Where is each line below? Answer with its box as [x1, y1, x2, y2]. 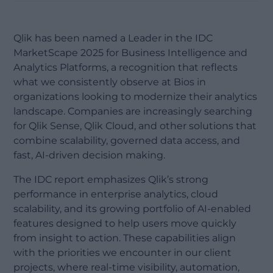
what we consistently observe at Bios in [13, 76, 207, 88]
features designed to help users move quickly [13, 218, 237, 230]
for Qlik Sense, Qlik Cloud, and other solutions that [13, 120, 257, 132]
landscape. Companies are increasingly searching [13, 105, 253, 118]
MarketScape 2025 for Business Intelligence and [13, 47, 248, 59]
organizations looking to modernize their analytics [13, 91, 258, 103]
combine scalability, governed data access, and [13, 135, 241, 147]
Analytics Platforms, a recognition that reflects [13, 62, 238, 74]
